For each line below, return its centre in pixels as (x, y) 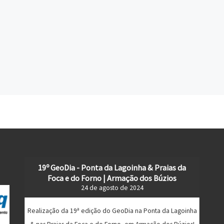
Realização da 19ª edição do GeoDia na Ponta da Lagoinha (112, 211)
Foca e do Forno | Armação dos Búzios (112, 178)
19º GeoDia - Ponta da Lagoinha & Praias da (112, 167)
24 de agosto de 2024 (112, 187)
